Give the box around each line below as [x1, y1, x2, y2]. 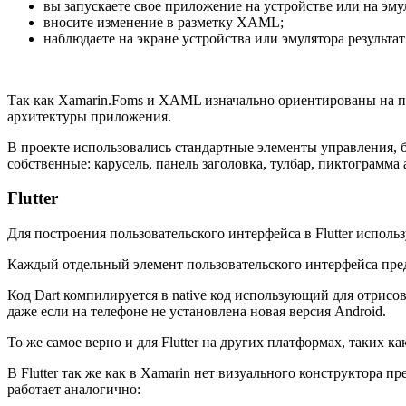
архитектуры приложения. [7, 108, 171, 124]
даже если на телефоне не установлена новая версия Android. [7, 304, 386, 320]
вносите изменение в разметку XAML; [43, 14, 284, 30]
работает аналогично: [7, 382, 140, 398]
